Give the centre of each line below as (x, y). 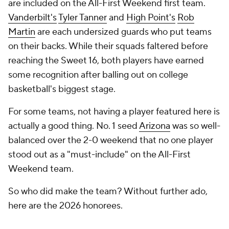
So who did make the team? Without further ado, (108, 191)
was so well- (195, 126)
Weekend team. (41, 169)
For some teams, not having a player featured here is (114, 112)
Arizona (155, 126)
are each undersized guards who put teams (123, 32)
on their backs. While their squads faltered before (108, 46)
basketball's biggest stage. (63, 89)
